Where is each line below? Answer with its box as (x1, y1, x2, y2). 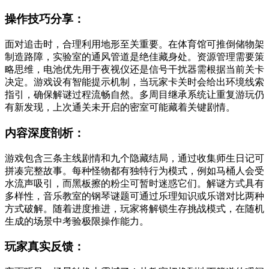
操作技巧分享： (5, 13, 85, 26)
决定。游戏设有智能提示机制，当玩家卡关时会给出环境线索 (5, 77, 264, 88)
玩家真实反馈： (5, 240, 85, 253)
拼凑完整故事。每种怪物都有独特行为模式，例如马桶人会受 (5, 165, 264, 176)
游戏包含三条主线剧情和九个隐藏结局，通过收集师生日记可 (5, 153, 264, 163)
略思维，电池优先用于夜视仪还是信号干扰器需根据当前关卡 (5, 64, 264, 75)
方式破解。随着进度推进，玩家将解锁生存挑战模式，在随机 (5, 203, 264, 214)
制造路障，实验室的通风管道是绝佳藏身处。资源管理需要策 (5, 52, 264, 62)
